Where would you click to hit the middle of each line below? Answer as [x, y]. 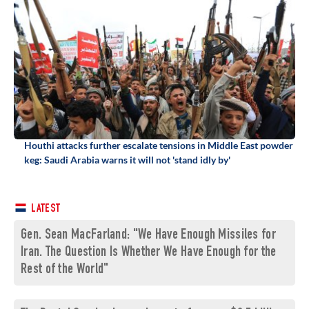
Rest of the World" [65, 270]
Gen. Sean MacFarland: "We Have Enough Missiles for [148, 236]
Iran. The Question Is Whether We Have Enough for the [149, 253]
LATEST [45, 210]
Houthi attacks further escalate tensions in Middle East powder [159, 146]
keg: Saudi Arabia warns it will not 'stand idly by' [127, 160]
